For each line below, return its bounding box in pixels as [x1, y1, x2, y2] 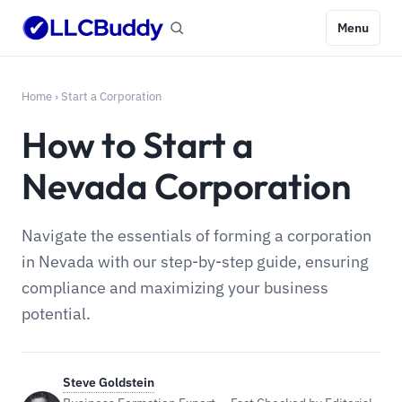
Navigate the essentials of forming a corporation [22, 225, 371, 246]
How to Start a [22, 122, 254, 167]
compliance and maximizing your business [22, 277, 328, 298]
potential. [22, 303, 91, 324]
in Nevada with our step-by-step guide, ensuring [22, 251, 369, 272]
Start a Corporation [61, 89, 162, 104]
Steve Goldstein [63, 374, 154, 390]
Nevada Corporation [22, 163, 351, 208]
